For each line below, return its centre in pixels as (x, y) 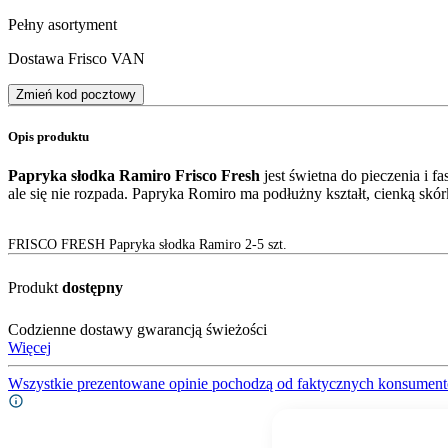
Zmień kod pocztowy (76, 94)
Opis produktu (48, 137)
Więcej (29, 348)
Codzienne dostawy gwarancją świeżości (137, 330)
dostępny (92, 288)
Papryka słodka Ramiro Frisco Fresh (134, 176)
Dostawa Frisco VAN (76, 58)
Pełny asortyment (62, 24)
